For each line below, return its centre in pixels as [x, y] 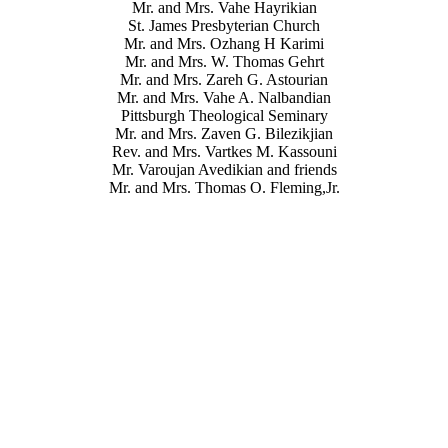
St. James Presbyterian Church [224, 25]
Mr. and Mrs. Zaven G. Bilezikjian [224, 133]
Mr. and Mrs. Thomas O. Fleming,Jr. [224, 187]
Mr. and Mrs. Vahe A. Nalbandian [224, 97]
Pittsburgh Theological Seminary [224, 115]
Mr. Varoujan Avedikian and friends [224, 169]
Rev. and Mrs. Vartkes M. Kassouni [224, 151]
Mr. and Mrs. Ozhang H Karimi [224, 43]
